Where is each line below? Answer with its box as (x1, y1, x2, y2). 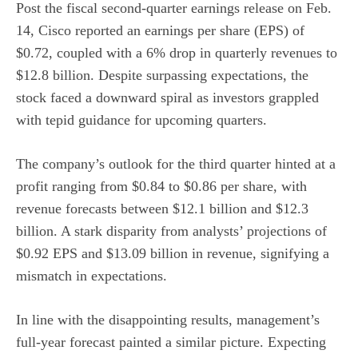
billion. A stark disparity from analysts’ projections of (16, 222, 327, 239)
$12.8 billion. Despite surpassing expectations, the (16, 66, 308, 83)
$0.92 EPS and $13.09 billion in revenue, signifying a (16, 245, 329, 261)
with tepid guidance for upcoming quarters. (16, 111, 267, 128)
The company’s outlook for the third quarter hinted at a (16, 155, 336, 172)
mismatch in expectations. (16, 267, 167, 284)
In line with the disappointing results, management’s (16, 311, 320, 328)
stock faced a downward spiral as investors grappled (16, 89, 319, 105)
